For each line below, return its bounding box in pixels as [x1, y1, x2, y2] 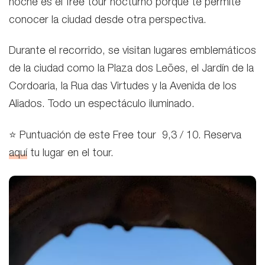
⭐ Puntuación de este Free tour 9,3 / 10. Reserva [9, 130, 241, 141]
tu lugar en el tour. [27, 148, 114, 159]
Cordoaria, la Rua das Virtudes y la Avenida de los [9, 82, 237, 92]
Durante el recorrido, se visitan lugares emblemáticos [9, 46, 256, 57]
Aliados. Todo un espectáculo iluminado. [9, 99, 195, 110]
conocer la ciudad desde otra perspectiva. [9, 15, 209, 26]
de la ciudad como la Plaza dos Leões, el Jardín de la [9, 64, 254, 75]
